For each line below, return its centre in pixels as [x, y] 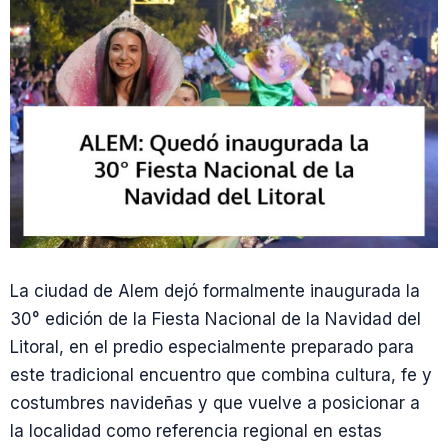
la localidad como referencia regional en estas [196, 431]
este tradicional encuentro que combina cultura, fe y [221, 375]
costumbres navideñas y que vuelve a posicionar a [215, 403]
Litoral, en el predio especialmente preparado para [212, 347]
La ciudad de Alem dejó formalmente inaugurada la [215, 291]
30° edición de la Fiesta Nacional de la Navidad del [215, 319]
